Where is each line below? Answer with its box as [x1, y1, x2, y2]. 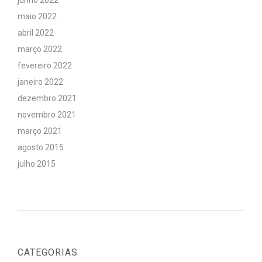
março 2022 [18, 44, 62, 54]
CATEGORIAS [18, 247, 78, 258]
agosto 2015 [18, 143, 64, 152]
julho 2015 [18, 159, 56, 168]
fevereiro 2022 [18, 61, 72, 70]
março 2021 [18, 126, 62, 136]
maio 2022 [18, 12, 57, 21]
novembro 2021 [18, 110, 76, 119]
